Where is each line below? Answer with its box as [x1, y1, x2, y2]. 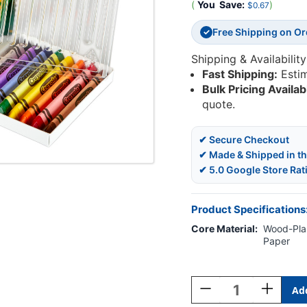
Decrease [197, 280, 240, 294]
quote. [202, 97, 236, 112]
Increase [259, 280, 299, 294]
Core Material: [191, 223, 258, 235]
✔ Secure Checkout [199, 134, 289, 146]
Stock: [191, 270, 218, 281]
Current [191, 257, 223, 268]
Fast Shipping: [202, 67, 278, 82]
